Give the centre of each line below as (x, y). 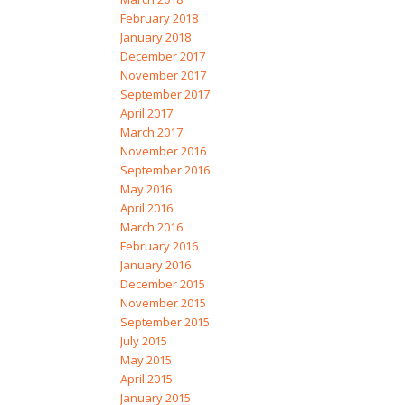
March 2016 (151, 227)
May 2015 (146, 360)
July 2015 (143, 341)
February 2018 (159, 19)
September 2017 (165, 94)
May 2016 (146, 189)
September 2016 (165, 170)
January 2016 (155, 265)
